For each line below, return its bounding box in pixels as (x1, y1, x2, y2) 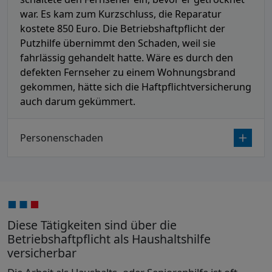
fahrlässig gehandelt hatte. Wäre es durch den (20, 51, 233, 65)
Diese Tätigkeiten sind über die (7, 217, 177, 234)
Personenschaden (20, 131, 103, 144)
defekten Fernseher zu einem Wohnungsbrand (20, 66, 236, 80)
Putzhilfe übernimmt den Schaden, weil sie (20, 36, 216, 50)
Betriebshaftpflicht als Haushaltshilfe (7, 231, 211, 248)
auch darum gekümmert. (20, 95, 135, 109)
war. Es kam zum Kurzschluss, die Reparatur (20, 7, 222, 21)
